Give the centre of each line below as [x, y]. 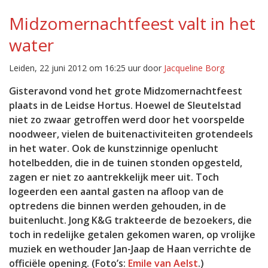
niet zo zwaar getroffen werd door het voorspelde [127, 120]
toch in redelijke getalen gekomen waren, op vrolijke [132, 234]
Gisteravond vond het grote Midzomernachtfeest [126, 91]
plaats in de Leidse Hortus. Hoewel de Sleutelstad [125, 105]
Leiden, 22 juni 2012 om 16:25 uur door [86, 68]
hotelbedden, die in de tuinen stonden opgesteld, [126, 163]
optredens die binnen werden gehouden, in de [118, 206]
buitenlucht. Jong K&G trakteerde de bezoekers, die [130, 220]
